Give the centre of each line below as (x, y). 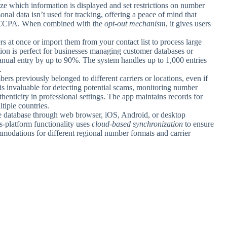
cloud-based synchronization (137, 124)
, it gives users (188, 23)
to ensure (198, 124)
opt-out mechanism (135, 23)
